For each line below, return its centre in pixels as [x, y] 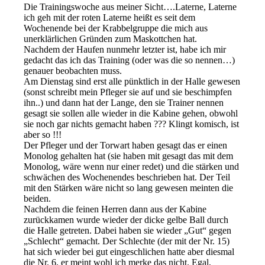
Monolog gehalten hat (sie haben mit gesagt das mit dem [129, 156]
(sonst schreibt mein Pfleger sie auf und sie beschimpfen [128, 92]
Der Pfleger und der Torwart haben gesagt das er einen [126, 145]
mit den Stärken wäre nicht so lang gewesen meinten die [129, 188]
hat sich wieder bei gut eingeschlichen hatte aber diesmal [129, 251]
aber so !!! [43, 134]
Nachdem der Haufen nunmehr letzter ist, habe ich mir [125, 49]
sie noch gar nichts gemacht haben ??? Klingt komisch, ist [132, 124]
